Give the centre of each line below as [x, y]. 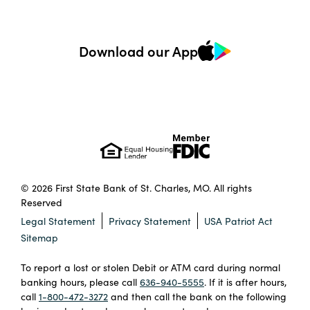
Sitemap [39, 237]
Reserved [42, 202]
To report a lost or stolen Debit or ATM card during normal [151, 267]
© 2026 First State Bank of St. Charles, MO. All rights [136, 188]
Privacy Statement [150, 220]
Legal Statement [58, 220]
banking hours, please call [80, 281]
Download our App [139, 51]
